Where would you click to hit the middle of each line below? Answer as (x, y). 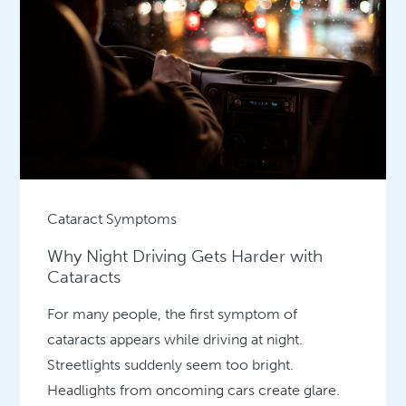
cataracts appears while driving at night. (175, 339)
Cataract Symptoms (112, 218)
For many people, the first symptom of (173, 314)
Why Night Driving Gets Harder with (185, 256)
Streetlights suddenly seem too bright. (171, 364)
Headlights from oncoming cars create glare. (194, 390)
